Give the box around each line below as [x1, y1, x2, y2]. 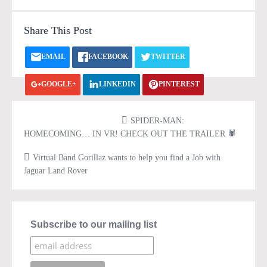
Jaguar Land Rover [24, 166, 88, 175]
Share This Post [24, 24, 92, 36]
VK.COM [41, 107, 71, 116]
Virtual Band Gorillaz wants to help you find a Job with [33, 153, 221, 162]
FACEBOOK [88, 52, 128, 61]
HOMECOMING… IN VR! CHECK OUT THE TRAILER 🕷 [24, 129, 236, 138]
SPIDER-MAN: [131, 116, 184, 125]
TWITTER [151, 52, 185, 61]
